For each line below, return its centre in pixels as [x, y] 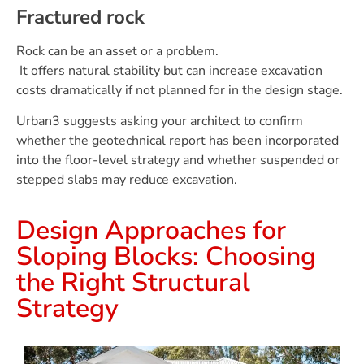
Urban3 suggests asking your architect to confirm [160, 121]
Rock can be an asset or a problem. [117, 51]
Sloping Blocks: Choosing [166, 256]
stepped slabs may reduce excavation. [127, 180]
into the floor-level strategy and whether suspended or [178, 160]
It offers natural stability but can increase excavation [169, 70]
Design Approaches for [151, 230]
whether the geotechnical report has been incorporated [178, 141]
